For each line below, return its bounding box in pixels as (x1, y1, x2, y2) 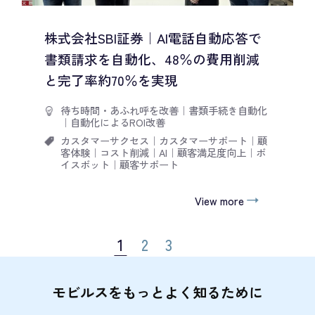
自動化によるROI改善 (70, 115, 165, 130)
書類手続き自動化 (188, 103, 267, 118)
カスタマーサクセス (60, 132, 149, 148)
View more (194, 193, 244, 209)
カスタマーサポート (158, 132, 247, 148)
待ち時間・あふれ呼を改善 (60, 103, 179, 118)
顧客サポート (119, 156, 179, 172)
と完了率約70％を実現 (44, 70, 178, 90)
